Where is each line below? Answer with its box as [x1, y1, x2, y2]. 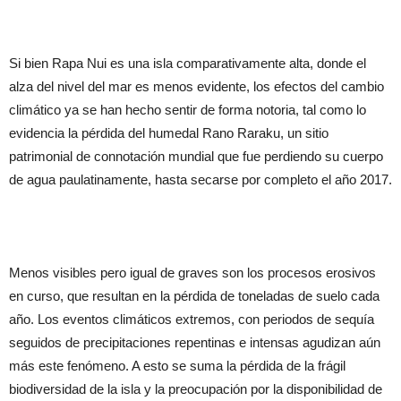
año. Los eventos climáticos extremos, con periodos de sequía [9, 311, 374, 327]
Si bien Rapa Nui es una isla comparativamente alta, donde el [9, 55, 366, 71]
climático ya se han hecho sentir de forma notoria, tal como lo [9, 102, 366, 117]
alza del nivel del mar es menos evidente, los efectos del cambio [9, 79, 384, 94]
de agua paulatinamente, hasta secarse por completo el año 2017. [9, 172, 392, 187]
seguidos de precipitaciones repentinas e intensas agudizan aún [9, 335, 380, 350]
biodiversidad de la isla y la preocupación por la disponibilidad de [9, 381, 382, 397]
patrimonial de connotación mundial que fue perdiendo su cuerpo [9, 149, 383, 164]
